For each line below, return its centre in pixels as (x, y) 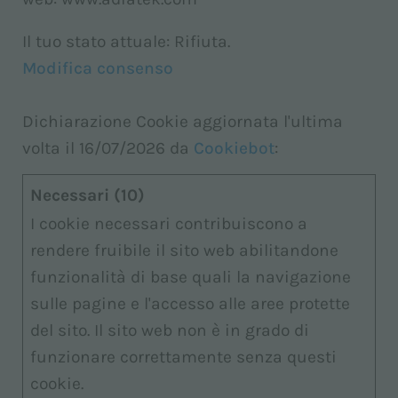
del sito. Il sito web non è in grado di (170, 330)
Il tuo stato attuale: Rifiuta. (128, 41)
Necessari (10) (88, 195)
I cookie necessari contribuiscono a (169, 223)
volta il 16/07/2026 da (108, 148)
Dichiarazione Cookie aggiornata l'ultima (183, 121)
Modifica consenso (98, 68)
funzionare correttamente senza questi (183, 357)
